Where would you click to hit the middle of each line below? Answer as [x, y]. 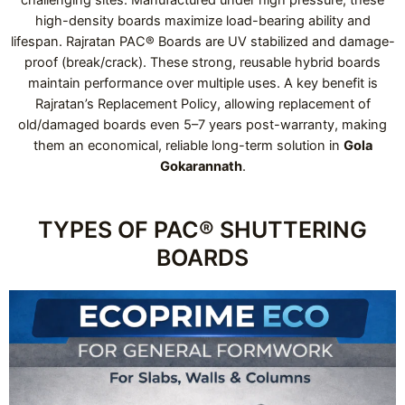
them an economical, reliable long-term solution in [188, 145]
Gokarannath [201, 166]
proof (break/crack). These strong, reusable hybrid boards [202, 62]
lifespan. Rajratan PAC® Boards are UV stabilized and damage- [202, 41]
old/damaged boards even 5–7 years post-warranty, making [202, 124]
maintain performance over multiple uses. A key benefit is [202, 83]
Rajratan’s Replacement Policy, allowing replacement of [202, 104]
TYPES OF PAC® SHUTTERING [202, 230]
